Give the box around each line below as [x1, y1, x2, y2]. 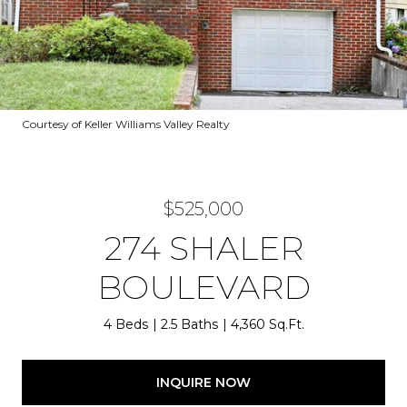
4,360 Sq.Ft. [230, 316, 304, 333]
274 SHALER [104, 228, 303, 268]
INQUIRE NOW [156, 373, 251, 391]
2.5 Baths [160, 316, 218, 333]
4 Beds [103, 316, 148, 333]
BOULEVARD [96, 267, 311, 307]
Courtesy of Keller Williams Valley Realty [22, 117, 230, 131]
